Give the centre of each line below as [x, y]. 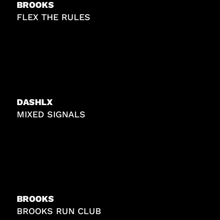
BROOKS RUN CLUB [59, 211]
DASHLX [35, 102]
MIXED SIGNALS [51, 114]
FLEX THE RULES [54, 17]
